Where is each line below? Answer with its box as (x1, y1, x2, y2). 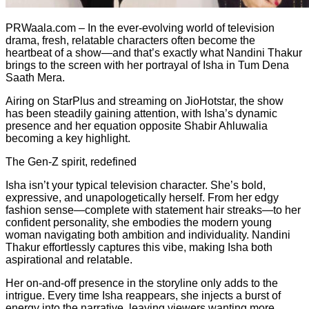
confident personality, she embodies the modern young (6, 217, 272, 228)
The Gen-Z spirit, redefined (6, 156, 137, 168)
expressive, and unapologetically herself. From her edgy (6, 192, 279, 203)
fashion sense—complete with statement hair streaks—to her (6, 204, 301, 216)
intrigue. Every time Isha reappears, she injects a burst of (6, 290, 281, 301)
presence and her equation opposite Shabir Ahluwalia (6, 120, 268, 132)
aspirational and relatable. (6, 254, 132, 266)
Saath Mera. (6, 72, 65, 83)
